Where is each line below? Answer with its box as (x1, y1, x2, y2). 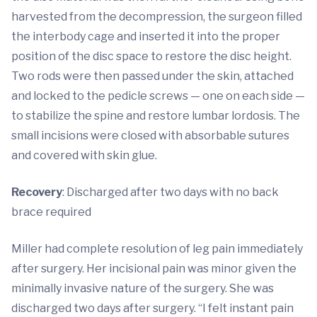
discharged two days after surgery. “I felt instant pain (11, 301, 294, 316)
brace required (11, 205, 91, 219)
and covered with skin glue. (11, 149, 157, 163)
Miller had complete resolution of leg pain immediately (11, 242, 303, 256)
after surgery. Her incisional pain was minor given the (11, 262, 296, 276)
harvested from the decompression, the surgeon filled (11, 10, 302, 24)
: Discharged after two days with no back (62, 185, 279, 200)
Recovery (11, 185, 62, 200)
